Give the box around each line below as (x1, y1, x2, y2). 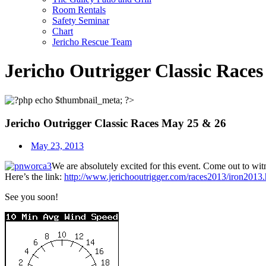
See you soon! (5, 192, 58, 202)
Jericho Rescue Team (52, 37, 132, 47)
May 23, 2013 (31, 141, 84, 151)
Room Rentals (52, 5, 106, 15)
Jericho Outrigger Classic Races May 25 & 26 (5, 116, 226, 129)
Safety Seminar (52, 15, 109, 26)
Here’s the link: (5, 172, 64, 182)
